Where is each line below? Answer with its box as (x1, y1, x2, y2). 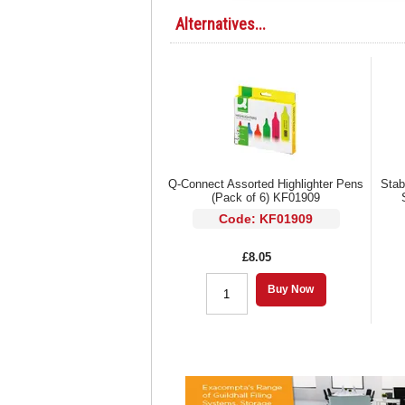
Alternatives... (175, 14, 267, 34)
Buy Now (268, 283, 315, 297)
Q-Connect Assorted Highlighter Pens (168, 177, 364, 192)
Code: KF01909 (219, 212, 314, 227)
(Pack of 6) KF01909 (212, 191, 321, 205)
